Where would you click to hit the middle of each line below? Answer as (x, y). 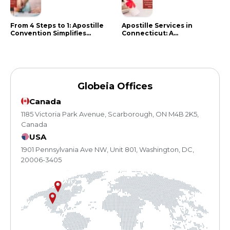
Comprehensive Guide (160, 41)
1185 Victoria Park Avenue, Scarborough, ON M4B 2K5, (110, 114)
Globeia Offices (115, 86)
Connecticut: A (147, 33)
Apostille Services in (157, 25)
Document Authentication (56, 41)
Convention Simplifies (48, 33)
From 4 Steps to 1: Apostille (57, 25)
